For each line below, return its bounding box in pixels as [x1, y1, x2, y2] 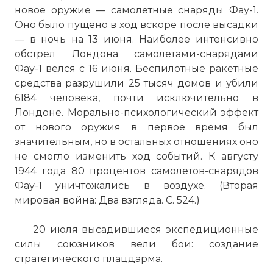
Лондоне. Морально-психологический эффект [15, 107, 258, 118]
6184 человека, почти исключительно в [15, 92, 258, 104]
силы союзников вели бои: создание [15, 238, 258, 250]
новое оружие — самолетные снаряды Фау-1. [15, 4, 258, 16]
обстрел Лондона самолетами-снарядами [15, 48, 258, 60]
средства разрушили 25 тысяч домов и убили [15, 77, 258, 89]
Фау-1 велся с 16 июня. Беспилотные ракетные [15, 63, 258, 74]
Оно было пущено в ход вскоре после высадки [15, 19, 258, 30]
